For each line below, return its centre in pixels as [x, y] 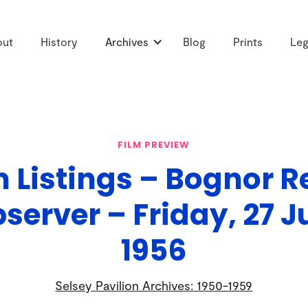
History [59, 42]
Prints [248, 42]
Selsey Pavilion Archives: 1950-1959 [154, 285]
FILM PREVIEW [154, 144]
